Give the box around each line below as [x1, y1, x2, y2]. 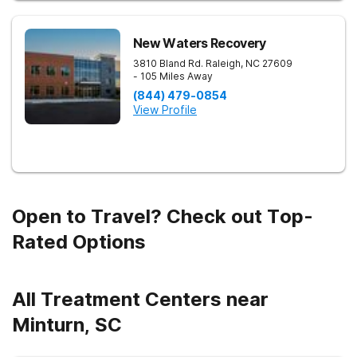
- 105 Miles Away [133, 70, 213, 82]
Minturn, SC [12, 313, 122, 336]
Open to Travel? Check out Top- [12, 205, 313, 228]
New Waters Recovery [133, 35, 266, 51]
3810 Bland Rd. [133, 57, 203, 69]
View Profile [133, 103, 197, 116]
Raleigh [206, 57, 241, 69]
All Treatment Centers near [12, 288, 269, 311]
